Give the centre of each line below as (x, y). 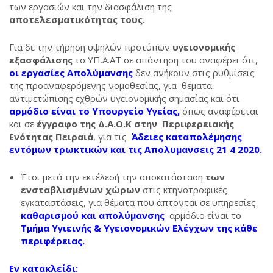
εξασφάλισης (42, 60)
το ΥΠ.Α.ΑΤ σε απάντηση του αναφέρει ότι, (166, 60)
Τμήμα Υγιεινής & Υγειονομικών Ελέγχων (117, 228)
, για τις (112, 136)
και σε (23, 124)
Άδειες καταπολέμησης (187, 136)
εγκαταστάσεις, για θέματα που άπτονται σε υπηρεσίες (138, 202)
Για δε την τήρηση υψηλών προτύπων (91, 47)
